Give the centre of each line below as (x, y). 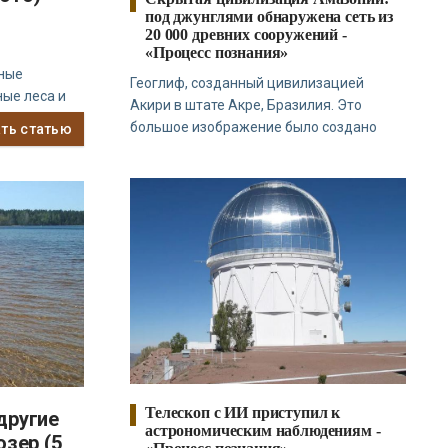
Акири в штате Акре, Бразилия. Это (246, 105)
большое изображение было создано (254, 127)
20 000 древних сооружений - (246, 35)
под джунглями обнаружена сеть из (269, 17)
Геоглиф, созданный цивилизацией (247, 83)
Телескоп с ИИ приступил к (243, 413)
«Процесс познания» (217, 53)
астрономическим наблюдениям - (263, 431)
